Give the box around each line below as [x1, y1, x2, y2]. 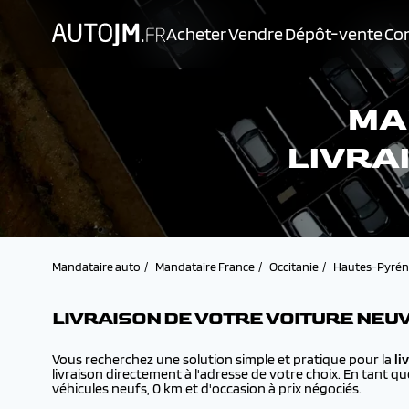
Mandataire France [155, 259, 255, 274]
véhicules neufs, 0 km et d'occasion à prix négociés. [52, 380, 362, 397]
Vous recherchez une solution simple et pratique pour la [52, 351, 394, 368]
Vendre [228, 23, 283, 45]
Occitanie [269, 259, 319, 274]
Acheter [166, 23, 226, 45]
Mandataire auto [52, 259, 141, 274]
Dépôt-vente [285, 23, 383, 45]
